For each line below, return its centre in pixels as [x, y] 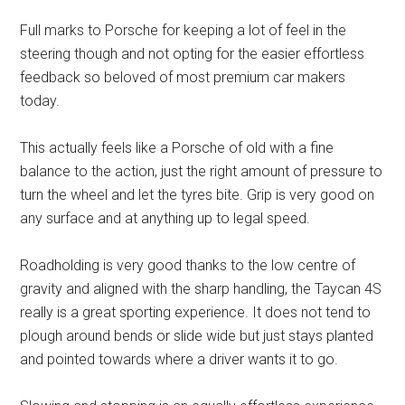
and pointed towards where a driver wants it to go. [179, 360]
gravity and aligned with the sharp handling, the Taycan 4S [201, 289]
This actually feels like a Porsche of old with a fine [177, 148]
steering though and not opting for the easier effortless [193, 54]
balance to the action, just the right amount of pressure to [202, 172]
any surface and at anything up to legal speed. [165, 219]
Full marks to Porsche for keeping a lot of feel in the [184, 31]
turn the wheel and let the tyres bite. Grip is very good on [198, 195]
